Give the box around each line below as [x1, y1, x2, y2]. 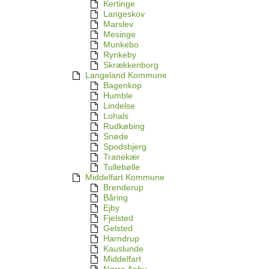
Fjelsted [103, 213, 133, 223]
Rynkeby [103, 50, 136, 60]
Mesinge [103, 29, 136, 40]
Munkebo [103, 40, 139, 50]
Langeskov [103, 9, 145, 19]
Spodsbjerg [103, 142, 147, 152]
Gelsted [103, 223, 133, 234]
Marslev [103, 19, 133, 29]
